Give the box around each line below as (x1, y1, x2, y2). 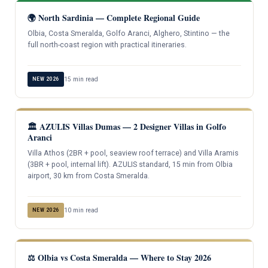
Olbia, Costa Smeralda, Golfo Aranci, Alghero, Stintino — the (27, 29, 230, 38)
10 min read (63, 206, 98, 215)
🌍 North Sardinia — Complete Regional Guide (27, 11, 200, 24)
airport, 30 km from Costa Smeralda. (27, 172, 150, 181)
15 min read (63, 75, 98, 84)
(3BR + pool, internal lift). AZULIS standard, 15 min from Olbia (27, 160, 233, 169)
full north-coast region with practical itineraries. (27, 40, 187, 49)
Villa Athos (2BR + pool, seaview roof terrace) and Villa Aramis (27, 149, 239, 158)
